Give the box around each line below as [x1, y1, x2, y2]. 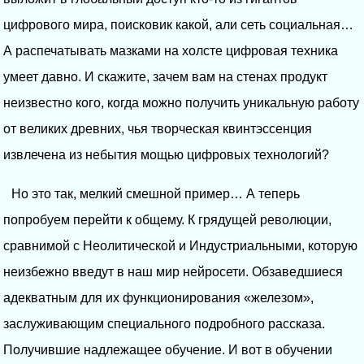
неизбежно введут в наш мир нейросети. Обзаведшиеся [3, 264, 343, 279]
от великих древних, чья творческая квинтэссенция [3, 121, 312, 136]
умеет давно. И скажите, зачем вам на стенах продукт [3, 69, 327, 84]
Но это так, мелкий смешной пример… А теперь [11, 186, 300, 201]
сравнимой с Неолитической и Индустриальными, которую [3, 238, 357, 253]
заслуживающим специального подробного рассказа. [3, 316, 325, 331]
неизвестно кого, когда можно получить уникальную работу [3, 95, 359, 110]
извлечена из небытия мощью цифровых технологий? [3, 147, 329, 162]
